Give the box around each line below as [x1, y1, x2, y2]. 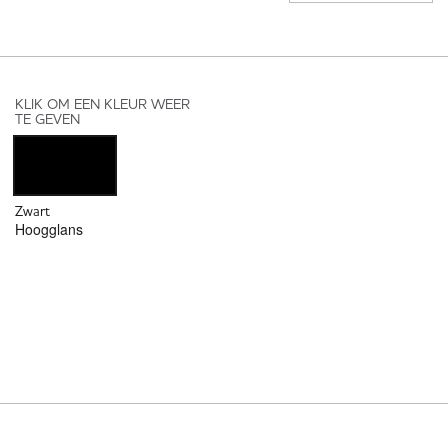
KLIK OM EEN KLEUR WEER [15, 95, 190, 114]
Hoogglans [15, 218, 83, 239]
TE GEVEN [15, 110, 80, 129]
